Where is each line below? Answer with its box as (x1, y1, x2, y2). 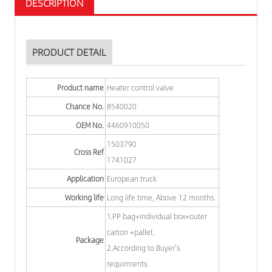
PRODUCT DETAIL (32, 44, 106, 60)
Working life (65, 192, 104, 203)
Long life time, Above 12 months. (107, 192, 216, 203)
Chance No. (66, 101, 104, 112)
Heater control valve (107, 82, 174, 93)
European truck (107, 173, 157, 185)
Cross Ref (74, 146, 104, 158)
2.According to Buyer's (107, 242, 180, 254)
